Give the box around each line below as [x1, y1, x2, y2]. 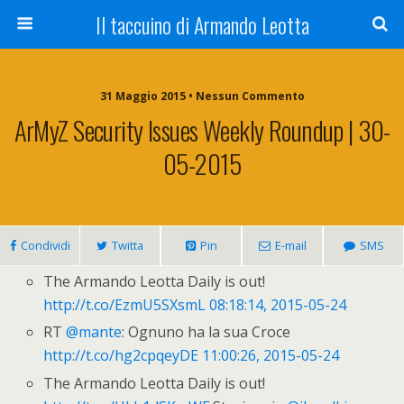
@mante [66, 322, 123, 343]
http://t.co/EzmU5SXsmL [43, 295, 207, 316]
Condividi [20, 237, 70, 253]
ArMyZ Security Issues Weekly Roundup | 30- [14, 111, 390, 149]
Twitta [112, 237, 143, 253]
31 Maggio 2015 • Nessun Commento [99, 88, 305, 104]
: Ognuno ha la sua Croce [122, 322, 291, 343]
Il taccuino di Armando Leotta [95, 8, 309, 41]
